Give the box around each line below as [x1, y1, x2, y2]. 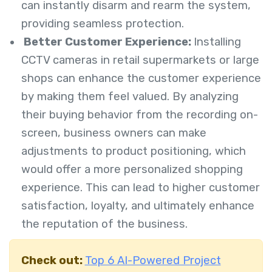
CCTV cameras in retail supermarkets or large [21, 53, 259, 67]
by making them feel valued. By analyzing [21, 90, 239, 104]
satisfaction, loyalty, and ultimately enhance [21, 199, 254, 213]
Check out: [21, 253, 85, 267]
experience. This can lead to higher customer [21, 181, 260, 195]
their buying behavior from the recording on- [21, 108, 258, 122]
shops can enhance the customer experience [21, 72, 261, 86]
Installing [194, 35, 241, 49]
